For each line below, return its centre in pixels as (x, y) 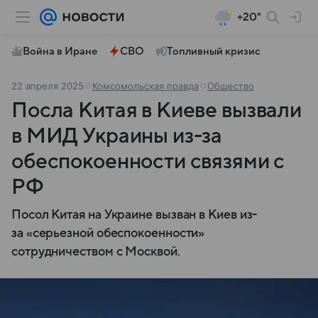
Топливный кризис (214, 51)
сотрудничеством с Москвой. (96, 252)
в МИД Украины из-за (117, 136)
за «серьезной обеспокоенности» (108, 233)
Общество (231, 86)
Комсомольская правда (146, 86)
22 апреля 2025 (48, 86)
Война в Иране (60, 51)
